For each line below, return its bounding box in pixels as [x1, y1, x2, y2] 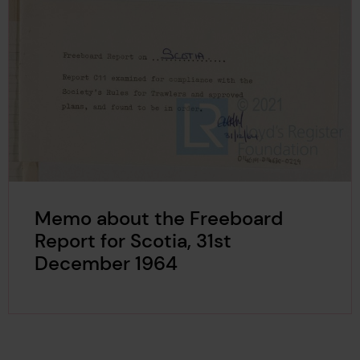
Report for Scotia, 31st [34, 229, 231, 254]
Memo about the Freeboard [34, 207, 283, 231]
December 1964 [34, 252, 178, 276]
